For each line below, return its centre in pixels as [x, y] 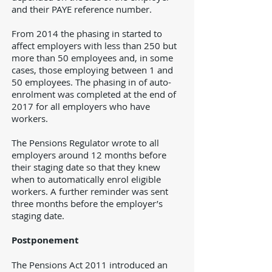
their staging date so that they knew [86, 167]
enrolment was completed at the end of [94, 94]
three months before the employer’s [87, 203]
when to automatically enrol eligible [86, 179]
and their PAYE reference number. [82, 9]
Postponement [45, 240]
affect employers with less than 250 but [94, 46]
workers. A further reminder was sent [90, 191]
